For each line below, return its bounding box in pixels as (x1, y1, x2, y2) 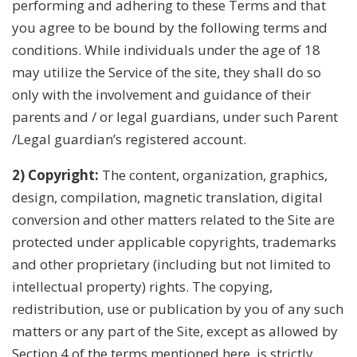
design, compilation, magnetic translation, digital (12, 187, 323, 206)
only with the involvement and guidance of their (12, 84, 311, 104)
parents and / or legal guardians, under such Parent (12, 107, 338, 126)
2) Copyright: (12, 165, 99, 184)
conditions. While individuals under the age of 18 (12, 40, 320, 59)
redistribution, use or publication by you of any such (12, 299, 343, 318)
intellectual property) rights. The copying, (12, 277, 273, 296)
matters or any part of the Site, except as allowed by (12, 321, 338, 340)
